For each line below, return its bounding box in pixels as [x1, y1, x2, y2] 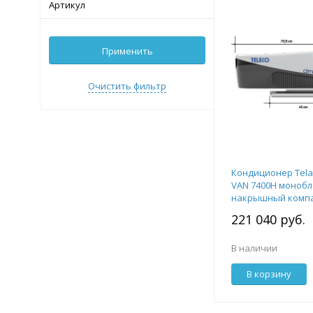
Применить [101, 45, 153, 57]
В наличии [231, 242, 277, 254]
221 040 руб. [231, 211, 305, 228]
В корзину [247, 268, 291, 280]
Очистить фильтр [88, 80, 166, 92]
